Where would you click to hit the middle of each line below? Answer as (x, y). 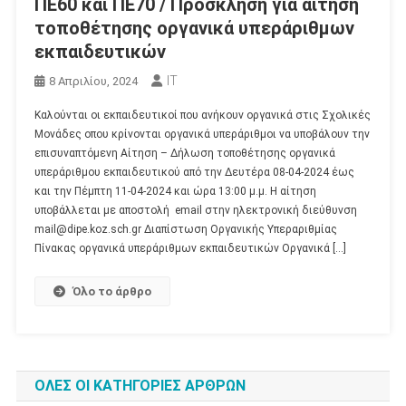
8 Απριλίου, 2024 (93, 82)
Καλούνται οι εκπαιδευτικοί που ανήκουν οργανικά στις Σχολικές (202, 116)
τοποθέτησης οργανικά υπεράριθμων (194, 29)
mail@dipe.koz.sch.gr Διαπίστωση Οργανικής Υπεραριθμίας (185, 230)
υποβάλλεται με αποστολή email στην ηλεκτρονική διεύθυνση (195, 211)
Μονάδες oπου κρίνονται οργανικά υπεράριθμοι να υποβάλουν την (202, 135)
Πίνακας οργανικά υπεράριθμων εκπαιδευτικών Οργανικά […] (190, 249)
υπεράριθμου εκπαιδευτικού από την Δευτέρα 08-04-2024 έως (194, 173)
